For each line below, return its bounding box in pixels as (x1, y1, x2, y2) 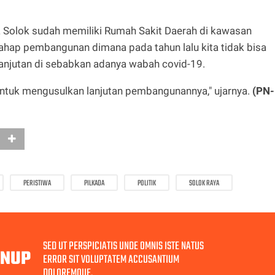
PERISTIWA (23, 177, 51, 190)
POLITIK (137, 177, 156, 190)
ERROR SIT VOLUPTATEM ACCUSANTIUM (43, 250, 179, 269)
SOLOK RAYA (189, 177, 219, 190)
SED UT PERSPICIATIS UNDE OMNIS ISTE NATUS (43, 237, 204, 255)
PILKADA (84, 177, 104, 190)
